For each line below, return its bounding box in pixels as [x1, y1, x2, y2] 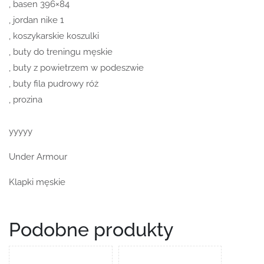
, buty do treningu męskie [9, 46, 113, 57]
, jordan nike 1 [9, 14, 64, 25]
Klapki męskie [9, 176, 65, 187]
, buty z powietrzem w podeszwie [9, 62, 144, 73]
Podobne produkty [9, 218, 173, 240]
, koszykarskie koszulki [9, 30, 99, 41]
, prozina [9, 94, 42, 105]
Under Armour [9, 151, 67, 162]
